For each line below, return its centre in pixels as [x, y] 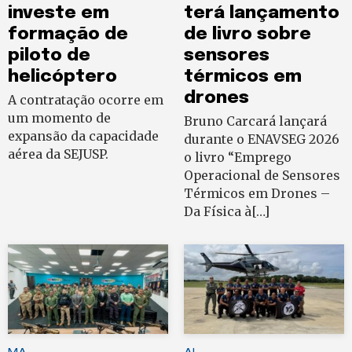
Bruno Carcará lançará [255, 121]
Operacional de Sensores [262, 175]
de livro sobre [247, 34]
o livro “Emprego [238, 157]
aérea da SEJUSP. [58, 154]
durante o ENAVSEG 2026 [262, 139]
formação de [68, 34]
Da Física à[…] [227, 211]
